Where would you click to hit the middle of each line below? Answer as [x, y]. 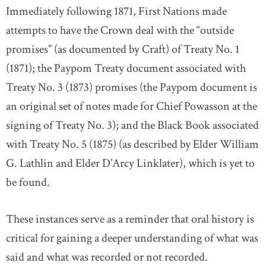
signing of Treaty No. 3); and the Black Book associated [132, 125]
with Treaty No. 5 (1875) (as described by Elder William [132, 144]
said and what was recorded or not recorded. [107, 257]
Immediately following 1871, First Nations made [116, 11]
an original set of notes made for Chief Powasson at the [132, 106]
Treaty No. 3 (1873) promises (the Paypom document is [132, 87]
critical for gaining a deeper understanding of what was [132, 238]
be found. [28, 182]
